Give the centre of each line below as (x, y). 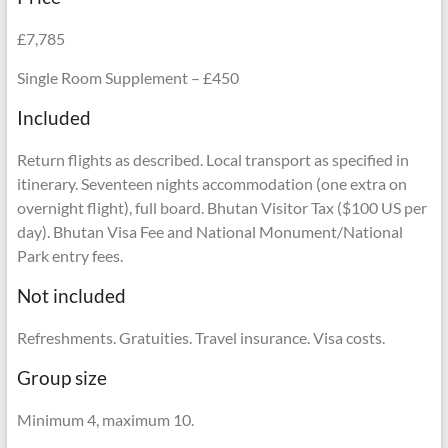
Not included (71, 295)
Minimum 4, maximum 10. (105, 419)
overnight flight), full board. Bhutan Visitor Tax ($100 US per (221, 207)
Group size (61, 377)
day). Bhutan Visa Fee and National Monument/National (209, 231)
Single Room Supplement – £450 (127, 77)
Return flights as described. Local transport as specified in (212, 159)
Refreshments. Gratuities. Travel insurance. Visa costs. (200, 337)
